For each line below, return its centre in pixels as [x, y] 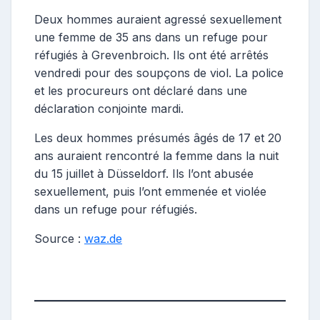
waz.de [103, 238]
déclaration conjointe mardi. [109, 108]
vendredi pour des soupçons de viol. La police [159, 72]
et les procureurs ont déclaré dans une [141, 90]
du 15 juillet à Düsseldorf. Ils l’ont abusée [144, 173]
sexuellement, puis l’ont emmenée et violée [150, 191]
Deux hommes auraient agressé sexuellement [158, 19]
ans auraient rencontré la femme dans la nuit [156, 155]
